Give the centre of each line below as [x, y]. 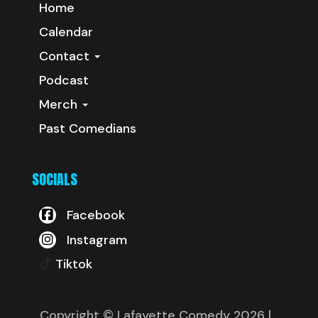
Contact [66, 56]
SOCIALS [55, 179]
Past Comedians [88, 128]
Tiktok [74, 264]
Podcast [64, 80]
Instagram [95, 240]
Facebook [94, 215]
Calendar [66, 32]
